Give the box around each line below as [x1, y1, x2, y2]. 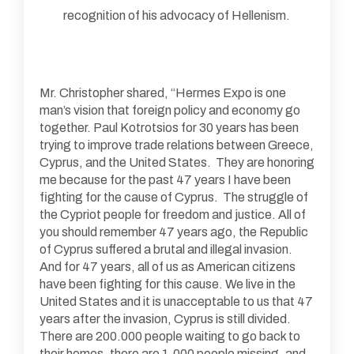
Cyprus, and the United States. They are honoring [40, 156, 314, 170]
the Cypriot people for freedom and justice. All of [40, 208, 306, 222]
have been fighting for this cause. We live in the [40, 277, 296, 292]
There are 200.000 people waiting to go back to [40, 330, 300, 344]
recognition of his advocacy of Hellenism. [63, 9, 291, 23]
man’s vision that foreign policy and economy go [40, 104, 300, 118]
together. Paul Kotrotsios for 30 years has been [40, 121, 299, 135]
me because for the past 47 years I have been [40, 173, 291, 187]
